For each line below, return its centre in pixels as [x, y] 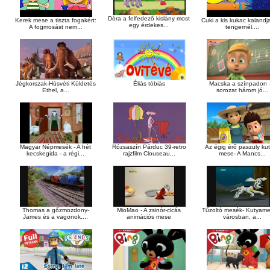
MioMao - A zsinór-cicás [149, 210]
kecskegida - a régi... [56, 153]
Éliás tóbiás [149, 83]
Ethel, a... [56, 90]
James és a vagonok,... [56, 216]
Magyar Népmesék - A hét [56, 146]
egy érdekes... [149, 25]
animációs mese [149, 216]
